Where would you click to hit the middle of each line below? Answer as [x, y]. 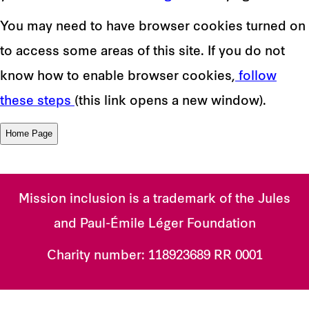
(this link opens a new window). [170, 102]
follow [256, 77]
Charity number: [97, 256]
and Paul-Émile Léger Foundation [154, 225]
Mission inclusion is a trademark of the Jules [154, 200]
